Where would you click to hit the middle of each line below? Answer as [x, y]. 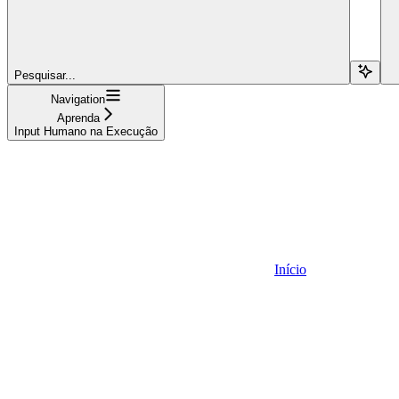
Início [290, 269]
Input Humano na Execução [86, 131]
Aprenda [78, 118]
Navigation [78, 99]
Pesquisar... [45, 75]
